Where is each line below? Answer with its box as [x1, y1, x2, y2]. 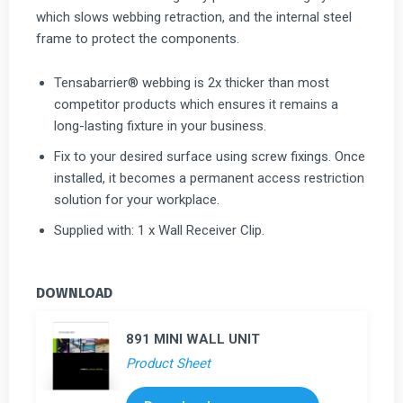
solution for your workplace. [54, 191, 219, 208]
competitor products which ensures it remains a [54, 95, 338, 112]
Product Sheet [126, 354, 210, 372]
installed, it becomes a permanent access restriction [54, 169, 364, 186]
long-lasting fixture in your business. [54, 117, 266, 134]
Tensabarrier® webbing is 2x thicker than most [54, 74, 329, 91]
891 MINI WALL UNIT [126, 330, 260, 347]
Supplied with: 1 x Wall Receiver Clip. [54, 221, 264, 238]
